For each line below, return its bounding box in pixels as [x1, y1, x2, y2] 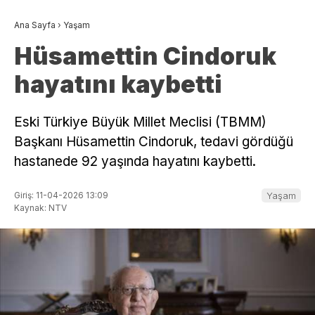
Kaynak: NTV [14, 202, 67, 213]
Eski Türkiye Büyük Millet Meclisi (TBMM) [14, 113, 266, 130]
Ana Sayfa [14, 19, 56, 30]
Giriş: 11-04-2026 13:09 [14, 189, 108, 200]
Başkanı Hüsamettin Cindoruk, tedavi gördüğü [14, 133, 293, 150]
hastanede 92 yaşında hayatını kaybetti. [14, 153, 256, 169]
